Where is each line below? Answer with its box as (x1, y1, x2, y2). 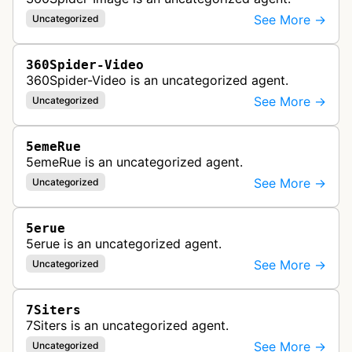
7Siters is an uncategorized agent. (26, 317, 229, 334)
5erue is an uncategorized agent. (26, 236, 222, 252)
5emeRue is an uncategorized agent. (26, 154, 243, 170)
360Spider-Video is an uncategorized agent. (26, 72, 289, 89)
